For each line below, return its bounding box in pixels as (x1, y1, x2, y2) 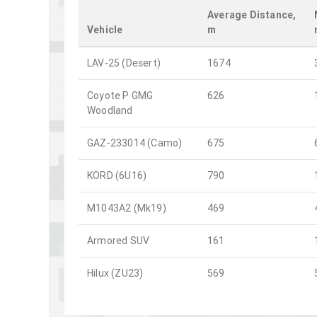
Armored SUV (87, 234, 150, 248)
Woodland (87, 104, 133, 117)
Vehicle (87, 23, 123, 37)
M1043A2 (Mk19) (87, 202, 166, 215)
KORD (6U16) (87, 169, 147, 183)
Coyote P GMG (87, 89, 154, 103)
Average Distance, (207, 8, 296, 22)
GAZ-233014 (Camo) (87, 137, 183, 150)
